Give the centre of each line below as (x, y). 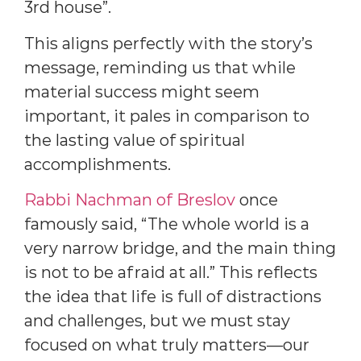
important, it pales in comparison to (167, 116)
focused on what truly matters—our (167, 345)
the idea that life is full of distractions (173, 297)
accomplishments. (98, 164)
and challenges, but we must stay (157, 321)
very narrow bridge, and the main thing (180, 248)
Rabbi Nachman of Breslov (130, 200)
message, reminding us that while (160, 67)
